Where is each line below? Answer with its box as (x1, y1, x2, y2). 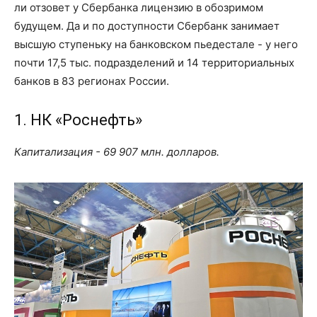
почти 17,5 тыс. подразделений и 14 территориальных (14, 56, 294, 70)
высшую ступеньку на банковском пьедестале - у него (14, 38, 298, 52)
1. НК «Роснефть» (14, 111, 142, 129)
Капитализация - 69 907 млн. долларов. (14, 145, 219, 159)
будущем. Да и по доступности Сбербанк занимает (14, 19, 279, 33)
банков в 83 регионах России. (14, 74, 169, 88)
